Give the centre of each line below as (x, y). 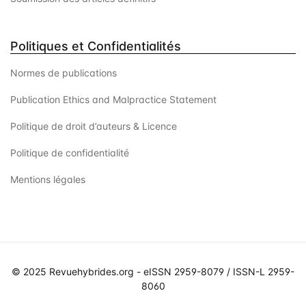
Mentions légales (48, 179)
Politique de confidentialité (70, 152)
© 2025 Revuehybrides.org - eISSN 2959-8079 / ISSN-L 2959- (153, 271)
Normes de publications (64, 72)
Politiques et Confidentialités (96, 46)
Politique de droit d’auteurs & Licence (94, 126)
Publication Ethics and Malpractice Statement (113, 99)
